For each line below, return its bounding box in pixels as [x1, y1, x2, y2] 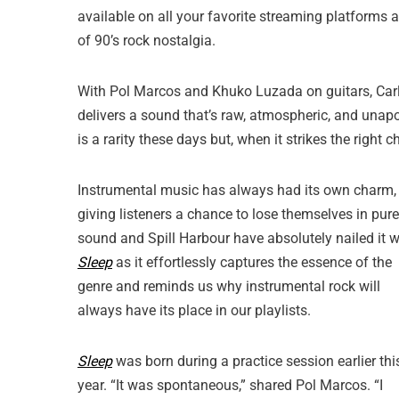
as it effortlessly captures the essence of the [112, 254, 392, 271]
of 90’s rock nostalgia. [77, 32, 219, 49]
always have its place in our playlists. [77, 302, 311, 319]
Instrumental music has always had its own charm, [77, 182, 396, 199]
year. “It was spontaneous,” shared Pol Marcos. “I [77, 377, 383, 394]
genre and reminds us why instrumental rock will [77, 278, 380, 295]
